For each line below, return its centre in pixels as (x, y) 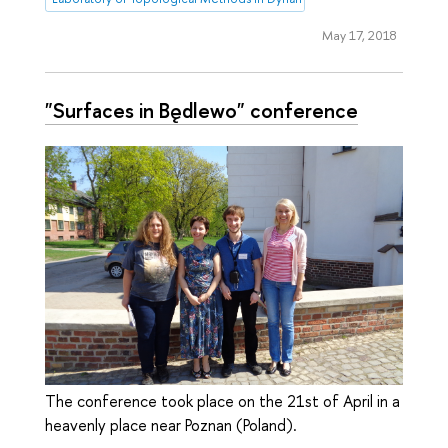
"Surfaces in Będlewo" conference (201, 109)
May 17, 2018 (359, 34)
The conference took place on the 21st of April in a (222, 400)
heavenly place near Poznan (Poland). (171, 424)
